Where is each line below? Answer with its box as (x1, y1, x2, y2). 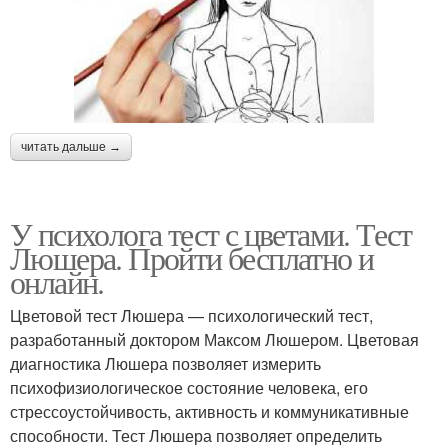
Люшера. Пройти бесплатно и (10, 235, 374, 279)
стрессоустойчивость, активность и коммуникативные (10, 399, 409, 423)
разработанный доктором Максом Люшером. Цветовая (10, 327, 419, 351)
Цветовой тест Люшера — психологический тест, (10, 303, 373, 327)
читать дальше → (21, 139, 121, 154)
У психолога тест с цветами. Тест (10, 211, 412, 255)
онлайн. (10, 259, 104, 303)
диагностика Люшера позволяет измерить (10, 351, 321, 375)
